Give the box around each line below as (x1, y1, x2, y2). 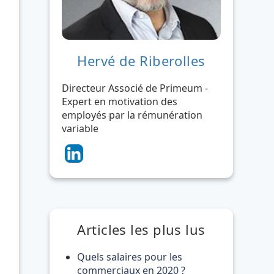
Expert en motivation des (62, 95, 177, 108)
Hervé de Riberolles (77, 51, 206, 70)
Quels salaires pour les (77, 250, 182, 264)
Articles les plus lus (77, 220, 206, 239)
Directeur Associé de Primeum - (62, 81, 208, 95)
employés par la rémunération (62, 108, 202, 122)
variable (62, 122, 98, 135)
